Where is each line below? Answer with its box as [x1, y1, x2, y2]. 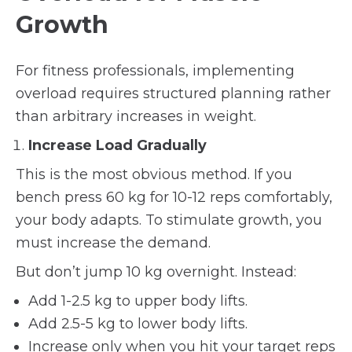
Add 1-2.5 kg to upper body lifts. [28, 292, 247, 310]
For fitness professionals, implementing [16, 62, 295, 79]
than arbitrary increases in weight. [16, 108, 256, 125]
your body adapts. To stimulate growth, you [16, 211, 322, 229]
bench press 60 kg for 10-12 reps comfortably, [16, 189, 332, 206]
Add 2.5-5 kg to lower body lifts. [28, 315, 247, 332]
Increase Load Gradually [28, 137, 207, 154]
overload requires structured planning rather [16, 85, 331, 102]
